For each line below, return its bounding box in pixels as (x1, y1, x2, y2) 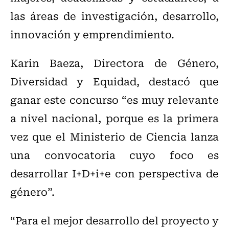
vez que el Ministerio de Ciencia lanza (10, 128, 219, 145)
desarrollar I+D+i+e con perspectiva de (10, 165, 219, 181)
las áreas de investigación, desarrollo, (10, 8, 219, 24)
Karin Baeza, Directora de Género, (10, 55, 219, 71)
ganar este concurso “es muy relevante (10, 91, 219, 108)
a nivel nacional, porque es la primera (10, 110, 219, 126)
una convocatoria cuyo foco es (10, 147, 219, 163)
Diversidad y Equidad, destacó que (10, 73, 219, 89)
